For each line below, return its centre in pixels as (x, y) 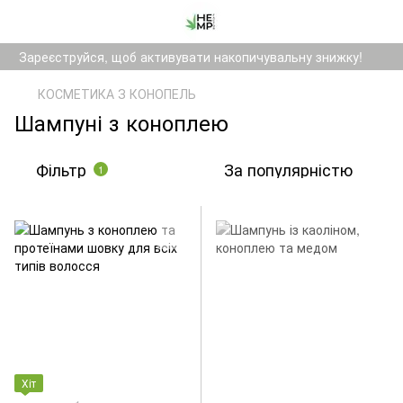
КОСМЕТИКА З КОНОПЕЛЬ (117, 94)
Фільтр (61, 169)
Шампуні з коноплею (121, 122)
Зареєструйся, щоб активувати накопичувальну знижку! (190, 57)
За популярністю (288, 169)
